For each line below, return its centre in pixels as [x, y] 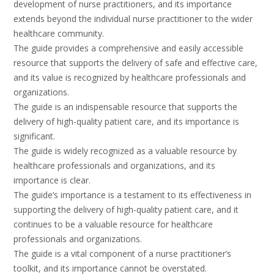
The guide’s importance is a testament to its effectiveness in [132, 195]
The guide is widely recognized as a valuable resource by [125, 151]
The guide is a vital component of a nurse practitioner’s [122, 254]
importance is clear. [52, 180]
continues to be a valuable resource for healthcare [113, 224]
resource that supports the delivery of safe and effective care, [135, 63]
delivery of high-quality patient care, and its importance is [126, 122]
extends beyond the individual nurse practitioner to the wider [133, 19]
